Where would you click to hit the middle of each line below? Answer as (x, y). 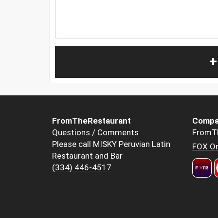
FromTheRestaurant (91, 121)
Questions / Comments (95, 133)
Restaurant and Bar (87, 156)
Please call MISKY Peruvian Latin (111, 144)
